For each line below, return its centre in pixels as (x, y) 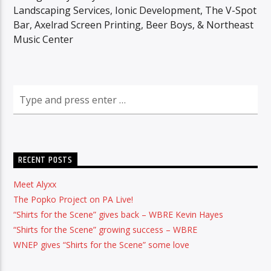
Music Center (44, 40)
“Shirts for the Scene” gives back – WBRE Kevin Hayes (119, 214)
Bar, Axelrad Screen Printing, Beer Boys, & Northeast (134, 25)
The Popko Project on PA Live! (73, 199)
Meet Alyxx (35, 184)
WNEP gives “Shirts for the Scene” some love (102, 245)
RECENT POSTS (46, 160)
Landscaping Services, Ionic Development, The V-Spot (135, 11)
